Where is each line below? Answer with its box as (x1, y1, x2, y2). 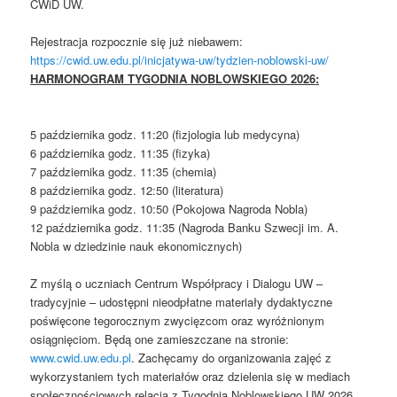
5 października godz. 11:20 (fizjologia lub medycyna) (30, 126, 300, 144)
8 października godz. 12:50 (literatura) (30, 182, 224, 199)
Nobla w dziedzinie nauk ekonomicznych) (30, 237, 243, 255)
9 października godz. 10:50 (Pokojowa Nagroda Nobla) (30, 200, 308, 218)
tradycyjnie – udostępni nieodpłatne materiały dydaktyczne (30, 293, 333, 311)
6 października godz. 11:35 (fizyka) (30, 144, 211, 162)
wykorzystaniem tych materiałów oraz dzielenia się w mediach (30, 368, 351, 385)
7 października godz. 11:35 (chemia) (30, 163, 217, 181)
